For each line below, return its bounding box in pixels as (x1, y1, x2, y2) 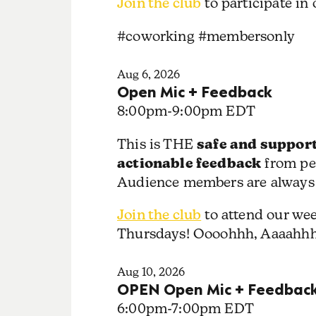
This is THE (116, 135, 197, 152)
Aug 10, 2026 (116, 265, 185, 279)
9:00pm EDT (172, 103, 255, 119)
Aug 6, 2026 (116, 68, 180, 82)
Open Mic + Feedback (116, 80, 272, 102)
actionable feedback (116, 154, 262, 171)
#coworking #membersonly (116, 28, 295, 44)
